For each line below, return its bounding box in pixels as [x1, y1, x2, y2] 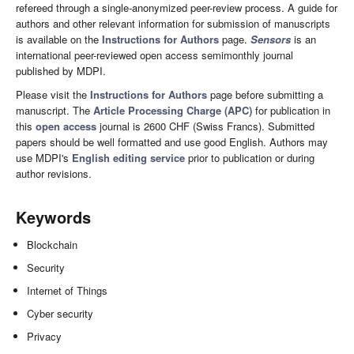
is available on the [16, 31, 102, 47]
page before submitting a [207, 86, 323, 102]
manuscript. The [16, 102, 93, 118]
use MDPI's [16, 149, 72, 165]
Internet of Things [27, 282, 108, 298]
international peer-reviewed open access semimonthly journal [16, 47, 293, 62]
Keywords [16, 205, 91, 228]
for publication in [252, 102, 330, 118]
